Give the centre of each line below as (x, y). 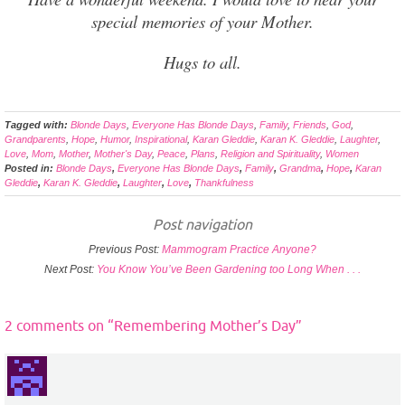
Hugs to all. (202, 62)
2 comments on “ (59, 326)
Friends (310, 125)
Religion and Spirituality (270, 154)
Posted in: (30, 169)
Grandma (300, 169)
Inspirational (161, 140)
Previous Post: (125, 250)
